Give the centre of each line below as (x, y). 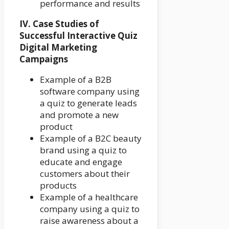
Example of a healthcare (89, 197)
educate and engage (81, 162)
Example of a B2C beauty (91, 139)
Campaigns (44, 59)
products (58, 186)
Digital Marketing (58, 48)
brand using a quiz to (83, 150)
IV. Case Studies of (59, 24)
